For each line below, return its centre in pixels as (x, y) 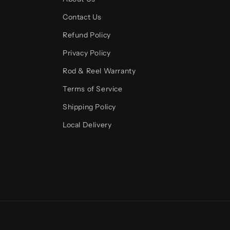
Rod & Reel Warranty (99, 71)
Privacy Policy (87, 53)
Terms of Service (93, 89)
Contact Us (82, 17)
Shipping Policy (89, 107)
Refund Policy (87, 35)
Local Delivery (87, 125)
